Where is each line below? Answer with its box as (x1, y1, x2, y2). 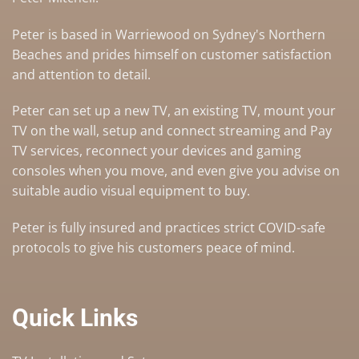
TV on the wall (12, 122, 96, 140)
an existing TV (174, 102, 257, 120)
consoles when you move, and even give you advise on (12, 162, 340, 180)
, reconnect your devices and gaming (79, 142, 301, 160)
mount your (264, 102, 336, 120)
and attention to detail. (12, 65, 154, 83)
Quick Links (12, 303, 138, 332)
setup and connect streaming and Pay (103, 122, 332, 140)
